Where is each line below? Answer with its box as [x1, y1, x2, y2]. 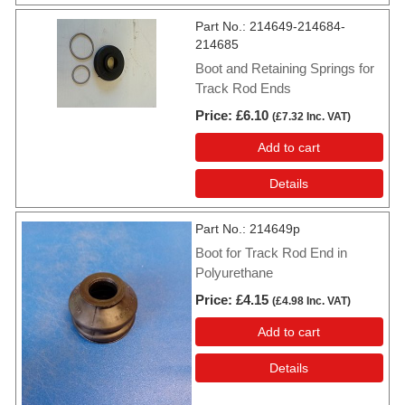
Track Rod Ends [195, 80, 291, 96]
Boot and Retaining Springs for [195, 60, 374, 76]
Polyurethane [195, 264, 273, 280]
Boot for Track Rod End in [195, 244, 347, 260]
